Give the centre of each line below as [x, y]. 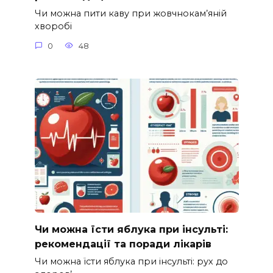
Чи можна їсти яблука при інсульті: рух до [131, 262]
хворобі [53, 27]
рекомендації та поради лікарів [123, 244]
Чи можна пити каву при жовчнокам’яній [130, 14]
